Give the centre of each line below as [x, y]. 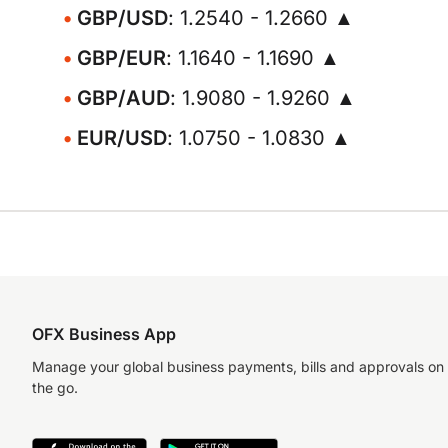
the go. [55, 387]
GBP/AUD [123, 98]
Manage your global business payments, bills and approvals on [238, 366]
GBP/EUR [121, 58]
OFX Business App [104, 334]
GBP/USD [122, 18]
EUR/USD [122, 138]
